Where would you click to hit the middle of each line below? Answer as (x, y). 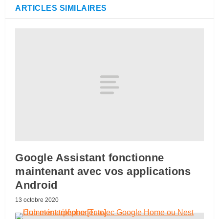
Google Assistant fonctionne (90, 157)
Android (36, 185)
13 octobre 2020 (37, 200)
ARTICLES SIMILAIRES (61, 8)
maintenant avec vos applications (103, 171)
